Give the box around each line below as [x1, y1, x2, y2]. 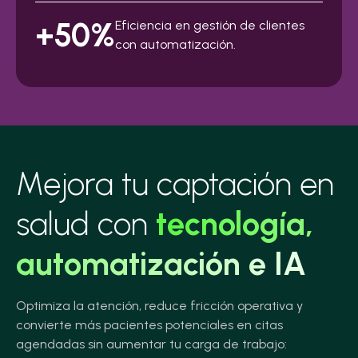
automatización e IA [16, 245, 306, 284]
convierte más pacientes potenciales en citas [16, 317, 283, 333]
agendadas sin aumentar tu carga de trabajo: [16, 336, 287, 352]
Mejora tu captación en [16, 165, 334, 204]
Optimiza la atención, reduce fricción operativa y [16, 298, 303, 314]
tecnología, [156, 205, 313, 244]
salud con [16, 205, 156, 244]
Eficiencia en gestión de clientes [115, 18, 304, 34]
